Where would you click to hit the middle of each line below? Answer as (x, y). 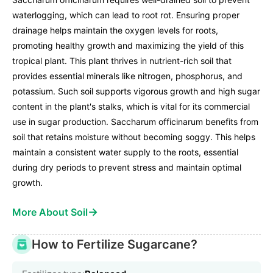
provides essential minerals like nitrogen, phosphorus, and (127, 76)
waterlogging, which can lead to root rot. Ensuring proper (126, 15)
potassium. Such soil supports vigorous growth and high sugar (136, 91)
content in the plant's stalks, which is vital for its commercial (131, 107)
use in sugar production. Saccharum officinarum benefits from (135, 122)
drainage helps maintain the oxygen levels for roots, (115, 30)
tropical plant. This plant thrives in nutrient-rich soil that (122, 61)
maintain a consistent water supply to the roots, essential (125, 152)
